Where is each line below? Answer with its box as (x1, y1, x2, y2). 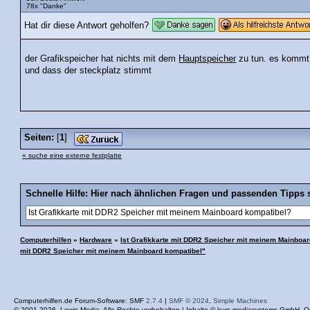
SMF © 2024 (169, 296, 209, 304)
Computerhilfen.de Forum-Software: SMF (14, 296, 146, 304)
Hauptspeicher (179, 53, 237, 64)
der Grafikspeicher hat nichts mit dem (25, 53, 179, 64)
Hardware (80, 235, 112, 244)
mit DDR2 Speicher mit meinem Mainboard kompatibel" (20, 246, 206, 255)
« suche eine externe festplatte (22, 151, 122, 159)
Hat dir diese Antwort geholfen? (24, 20, 149, 30)
